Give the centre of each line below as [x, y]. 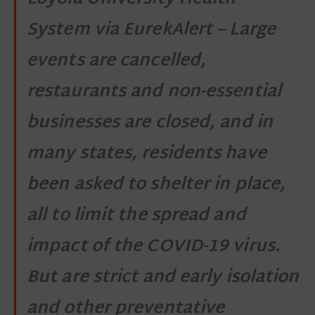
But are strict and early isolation [163, 277]
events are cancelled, [117, 61]
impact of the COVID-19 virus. [154, 246]
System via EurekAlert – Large [151, 30]
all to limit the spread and [136, 216]
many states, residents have [147, 154]
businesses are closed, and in [150, 123]
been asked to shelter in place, [156, 185]
